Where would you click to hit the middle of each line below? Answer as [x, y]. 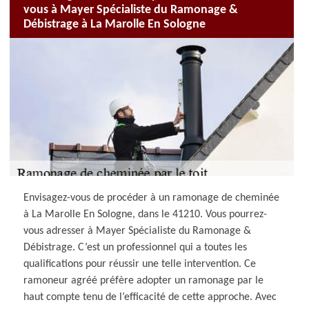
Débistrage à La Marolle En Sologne [115, 24]
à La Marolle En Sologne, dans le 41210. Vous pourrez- [146, 215]
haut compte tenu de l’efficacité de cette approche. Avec [150, 297]
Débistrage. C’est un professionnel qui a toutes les [136, 248]
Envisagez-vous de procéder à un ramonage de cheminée [152, 198]
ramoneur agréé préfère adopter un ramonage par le [144, 281]
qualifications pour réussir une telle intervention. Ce [140, 264]
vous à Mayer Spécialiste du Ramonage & [131, 10]
